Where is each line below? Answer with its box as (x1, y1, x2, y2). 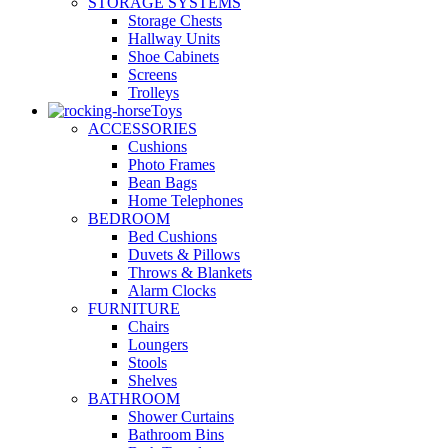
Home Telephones (128, 191, 243, 209)
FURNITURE (88, 299, 180, 317)
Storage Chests (128, 11, 222, 29)
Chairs (128, 317, 169, 335)
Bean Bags (128, 173, 197, 191)
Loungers (128, 335, 188, 353)
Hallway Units (128, 29, 220, 47)
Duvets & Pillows (128, 245, 240, 263)
